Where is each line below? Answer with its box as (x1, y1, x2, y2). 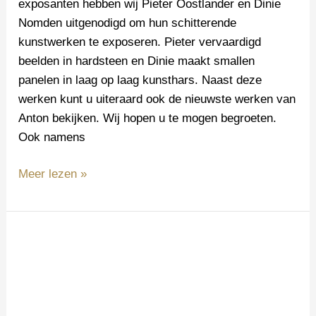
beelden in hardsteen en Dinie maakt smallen (18, 54, 255, 68)
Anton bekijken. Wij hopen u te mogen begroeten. (18, 111, 277, 125)
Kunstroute (18, 231, 75, 245)
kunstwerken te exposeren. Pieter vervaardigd (18, 35, 262, 49)
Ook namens (18, 130, 86, 144)
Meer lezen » (18, 167, 87, 181)
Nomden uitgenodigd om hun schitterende (18, 16, 237, 30)
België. (18, 288, 54, 303)
